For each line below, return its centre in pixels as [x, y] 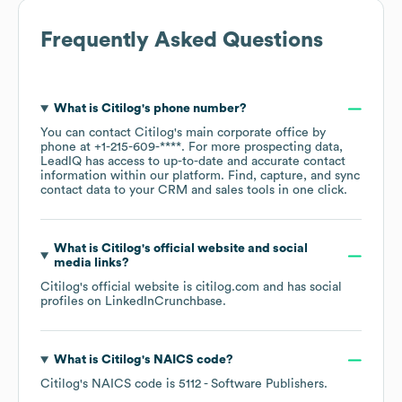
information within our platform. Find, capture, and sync [200, 176]
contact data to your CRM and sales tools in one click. [194, 191]
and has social [301, 288]
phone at [67, 148]
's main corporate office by [250, 133]
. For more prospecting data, [262, 148]
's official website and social [224, 249]
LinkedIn [130, 302]
